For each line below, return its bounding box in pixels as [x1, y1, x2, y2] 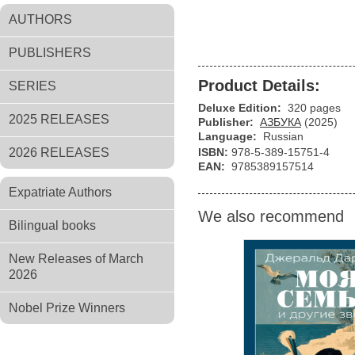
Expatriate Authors [9, 185, 112, 199]
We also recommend [198, 208, 344, 225]
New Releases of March [9, 252, 143, 265]
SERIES [9, 79, 56, 93]
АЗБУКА [260, 116, 301, 128]
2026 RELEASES [9, 146, 109, 159]
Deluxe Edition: [198, 101, 284, 114]
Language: [198, 130, 260, 143]
